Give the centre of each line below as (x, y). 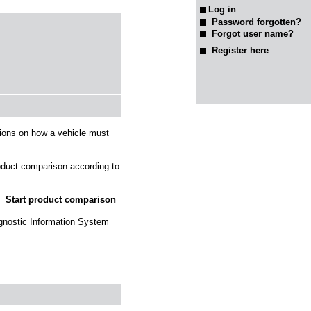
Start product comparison (61, 200)
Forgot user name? (252, 34)
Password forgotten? (256, 22)
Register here (240, 50)
